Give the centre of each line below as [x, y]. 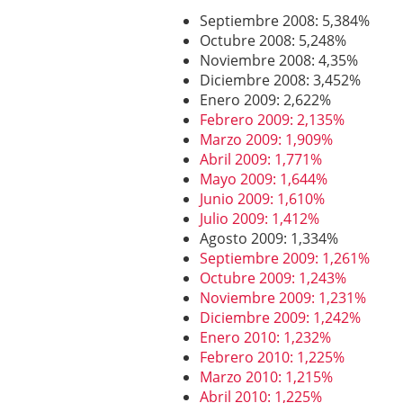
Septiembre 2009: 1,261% [285, 258]
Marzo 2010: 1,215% [266, 377]
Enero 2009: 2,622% [265, 100]
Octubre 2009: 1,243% [273, 278]
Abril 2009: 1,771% [261, 159]
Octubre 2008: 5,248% [273, 40]
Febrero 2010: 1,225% [272, 357]
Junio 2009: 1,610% [262, 199]
